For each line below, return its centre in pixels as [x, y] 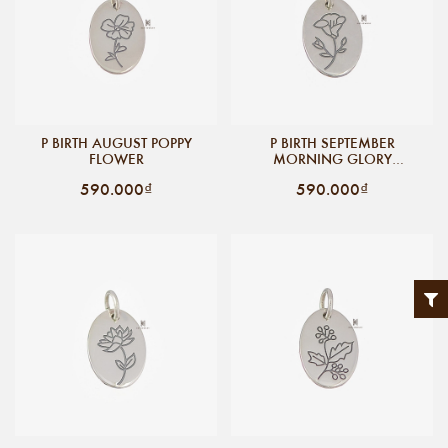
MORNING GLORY [332, 158]
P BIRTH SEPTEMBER [332, 142]
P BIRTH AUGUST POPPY [116, 142]
